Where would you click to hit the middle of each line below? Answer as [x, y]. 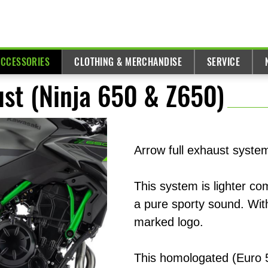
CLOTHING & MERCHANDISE [128, 62]
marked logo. [169, 222]
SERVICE [224, 62]
